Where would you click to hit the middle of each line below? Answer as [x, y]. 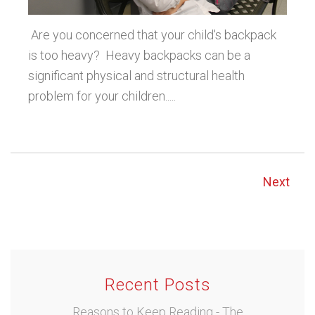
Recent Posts [157, 285]
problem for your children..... [102, 96]
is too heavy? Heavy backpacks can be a [139, 56]
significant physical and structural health [136, 76]
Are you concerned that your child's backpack [152, 35]
